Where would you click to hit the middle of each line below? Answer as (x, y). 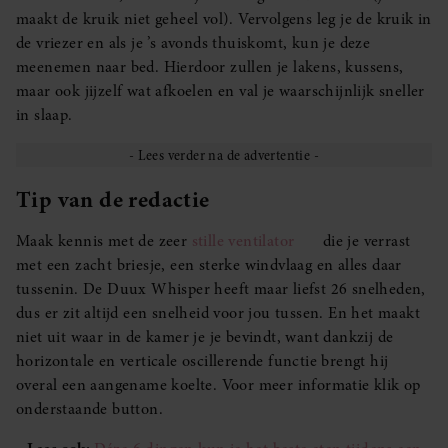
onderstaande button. (89, 409)
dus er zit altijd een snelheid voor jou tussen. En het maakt (218, 313)
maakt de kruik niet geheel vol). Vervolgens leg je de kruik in (224, 18)
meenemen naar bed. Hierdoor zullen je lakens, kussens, (210, 66)
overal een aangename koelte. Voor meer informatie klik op (218, 385)
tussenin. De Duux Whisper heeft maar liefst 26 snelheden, (221, 289)
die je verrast (364, 241)
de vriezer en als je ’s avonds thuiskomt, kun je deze (193, 42)
